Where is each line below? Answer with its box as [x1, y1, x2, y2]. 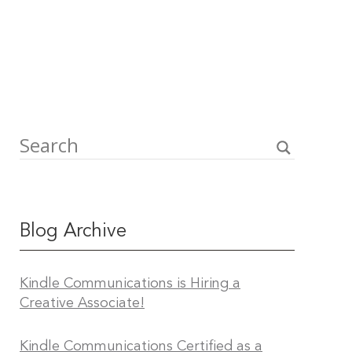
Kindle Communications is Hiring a [20, 277, 240, 291]
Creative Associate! [20, 296, 145, 310]
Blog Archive [20, 222, 126, 241]
